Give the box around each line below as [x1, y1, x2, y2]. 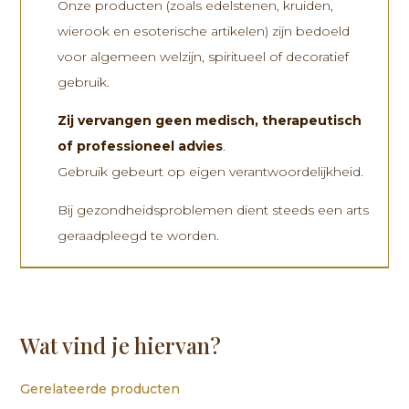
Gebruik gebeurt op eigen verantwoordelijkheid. [58, 163, 364, 180]
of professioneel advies [58, 137, 224, 154]
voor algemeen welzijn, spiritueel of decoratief [58, 47, 350, 65]
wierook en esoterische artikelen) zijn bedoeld [58, 22, 351, 39]
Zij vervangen [58, 111, 152, 129]
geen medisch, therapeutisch [155, 111, 362, 129]
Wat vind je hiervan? [20, 330, 222, 360]
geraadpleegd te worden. [58, 226, 220, 244]
